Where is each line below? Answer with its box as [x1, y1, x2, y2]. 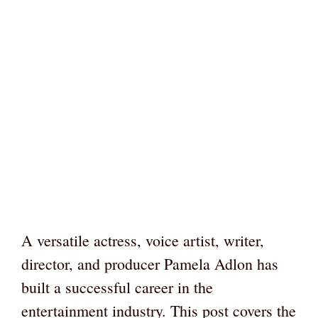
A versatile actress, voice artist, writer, [21, 230, 264, 251]
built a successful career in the [21, 277, 213, 298]
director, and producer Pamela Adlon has [21, 253, 278, 275]
